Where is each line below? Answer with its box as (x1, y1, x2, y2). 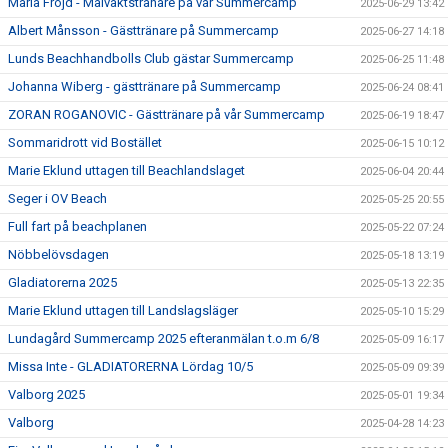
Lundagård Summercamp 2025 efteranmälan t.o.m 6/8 (8, 331, 319, 347)
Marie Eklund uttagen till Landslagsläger (8, 303, 238, 319)
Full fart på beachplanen (8, 219, 147, 235)
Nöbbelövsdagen (8, 247, 109, 263)
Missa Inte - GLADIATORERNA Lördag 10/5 (8, 359, 253, 375)
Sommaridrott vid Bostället (8, 135, 162, 151)
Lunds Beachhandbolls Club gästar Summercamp (8, 51, 294, 67)
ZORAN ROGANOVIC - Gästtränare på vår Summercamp (8, 107, 325, 123)
